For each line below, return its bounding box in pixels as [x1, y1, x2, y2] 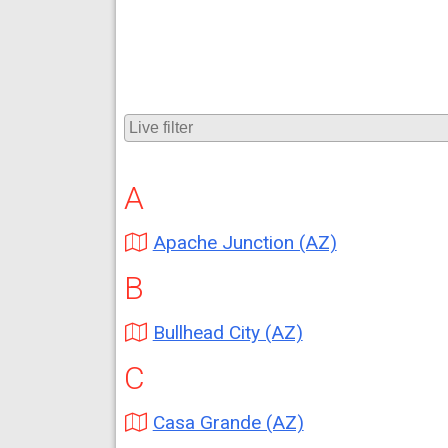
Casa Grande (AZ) [152, 411, 304, 434]
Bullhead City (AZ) [152, 321, 303, 344]
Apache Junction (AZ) [152, 231, 337, 254]
